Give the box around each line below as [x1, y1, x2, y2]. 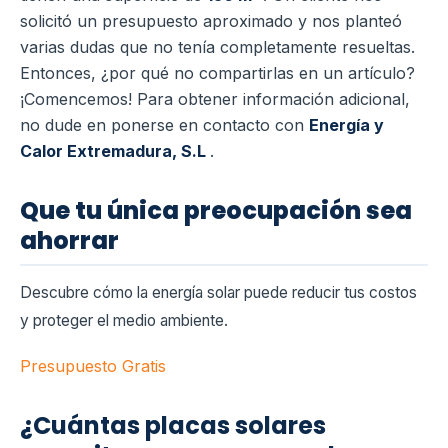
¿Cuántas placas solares [20, 408, 326, 442]
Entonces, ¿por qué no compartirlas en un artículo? [20, 63, 415, 84]
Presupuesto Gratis [20, 355, 166, 376]
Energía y [309, 115, 384, 136]
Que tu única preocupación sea [20, 194, 412, 228]
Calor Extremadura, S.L [20, 141, 210, 162]
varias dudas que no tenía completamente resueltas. [20, 37, 415, 58]
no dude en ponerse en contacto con [20, 115, 309, 136]
